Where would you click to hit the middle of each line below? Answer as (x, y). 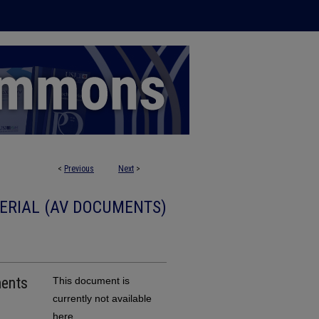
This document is (91, 281)
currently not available (102, 298)
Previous (79, 169)
